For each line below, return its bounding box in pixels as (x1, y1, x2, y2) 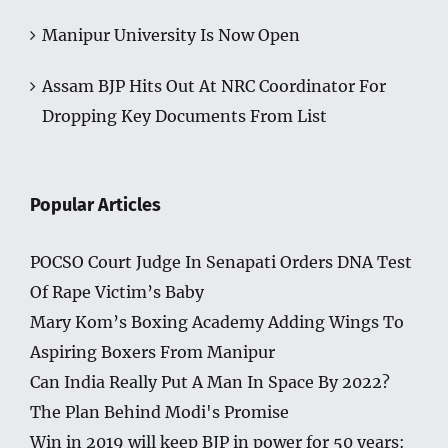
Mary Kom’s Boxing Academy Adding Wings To (30, 312, 404, 333)
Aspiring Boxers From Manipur (30, 342, 275, 363)
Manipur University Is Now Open (42, 25, 300, 46)
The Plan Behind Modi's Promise (30, 402, 289, 423)
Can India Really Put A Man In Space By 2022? (30, 372, 390, 393)
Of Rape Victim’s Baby (30, 282, 204, 303)
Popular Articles (30, 194, 161, 217)
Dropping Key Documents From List (42, 106, 327, 127)
